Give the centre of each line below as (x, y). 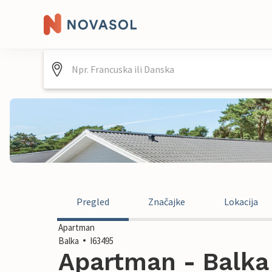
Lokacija (241, 202)
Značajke (167, 202)
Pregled (93, 202)
